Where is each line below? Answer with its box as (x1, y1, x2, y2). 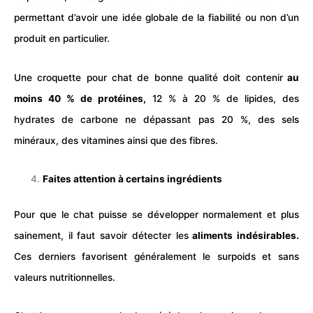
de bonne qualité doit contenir (132, 71, 283, 83)
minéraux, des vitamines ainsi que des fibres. (14, 134, 218, 146)
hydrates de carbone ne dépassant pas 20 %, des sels (14, 113, 299, 125)
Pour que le (14, 208, 74, 220)
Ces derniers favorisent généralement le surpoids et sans (14, 250, 299, 262)
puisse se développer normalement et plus (94, 208, 300, 220)
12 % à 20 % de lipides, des (146, 92, 299, 104)
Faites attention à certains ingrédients (43, 173, 223, 185)
